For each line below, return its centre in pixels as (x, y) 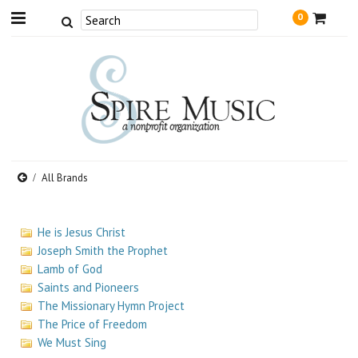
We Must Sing (72, 342)
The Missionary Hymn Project (111, 306)
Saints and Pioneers (89, 287)
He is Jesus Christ (82, 232)
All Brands (65, 178)
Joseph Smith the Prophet (103, 251)
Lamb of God (70, 269)
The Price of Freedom (93, 324)
